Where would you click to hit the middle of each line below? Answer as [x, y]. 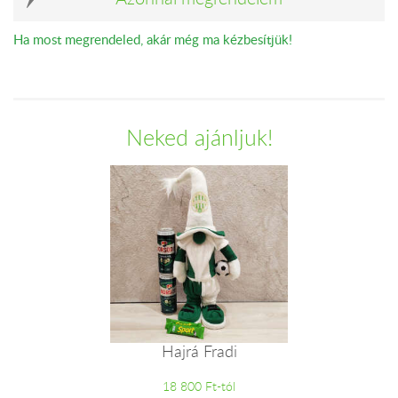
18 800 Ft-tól [199, 386]
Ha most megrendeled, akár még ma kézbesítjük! [153, 39]
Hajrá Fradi [199, 350]
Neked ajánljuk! [199, 137]
